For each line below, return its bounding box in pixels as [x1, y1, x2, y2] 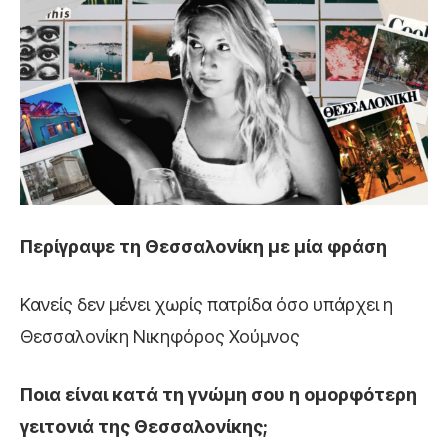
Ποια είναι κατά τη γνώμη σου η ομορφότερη [20, 384, 417, 406]
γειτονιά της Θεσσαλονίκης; [20, 416, 268, 438]
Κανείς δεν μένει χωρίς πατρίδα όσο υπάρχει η [20, 294, 393, 316]
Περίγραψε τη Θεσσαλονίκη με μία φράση [20, 236, 387, 258]
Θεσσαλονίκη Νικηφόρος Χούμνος [20, 326, 300, 348]
